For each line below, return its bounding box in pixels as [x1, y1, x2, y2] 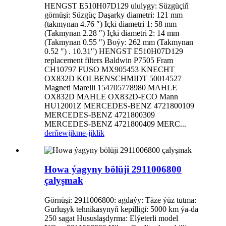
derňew [44, 128, 68, 137]
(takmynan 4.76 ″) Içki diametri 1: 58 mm [44, 19, 177, 28]
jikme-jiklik [68, 128, 104, 137]
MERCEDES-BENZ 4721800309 [44, 110, 155, 119]
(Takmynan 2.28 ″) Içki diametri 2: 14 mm [44, 28, 179, 37]
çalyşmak [44, 175, 83, 186]
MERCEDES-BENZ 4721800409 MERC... [44, 119, 186, 128]
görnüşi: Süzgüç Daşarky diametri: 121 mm [44, 10, 183, 19]
